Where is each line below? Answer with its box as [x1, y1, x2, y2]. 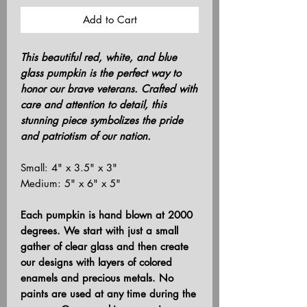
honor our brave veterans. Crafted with [21, 82, 197, 95]
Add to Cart [82, 12, 137, 26]
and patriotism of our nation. [21, 129, 151, 143]
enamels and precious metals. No [21, 271, 173, 284]
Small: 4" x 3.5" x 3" [21, 160, 117, 174]
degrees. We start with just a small [21, 223, 178, 237]
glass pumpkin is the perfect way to [21, 66, 181, 79]
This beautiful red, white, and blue [21, 50, 177, 64]
